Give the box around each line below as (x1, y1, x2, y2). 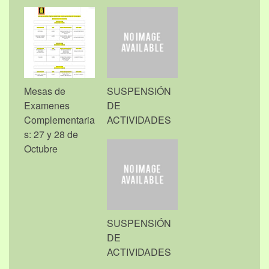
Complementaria (24, 113, 95, 127)
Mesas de (24, 84, 65, 98)
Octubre (24, 142, 58, 156)
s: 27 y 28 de (24, 127, 78, 142)
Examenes (24, 98, 70, 113)
